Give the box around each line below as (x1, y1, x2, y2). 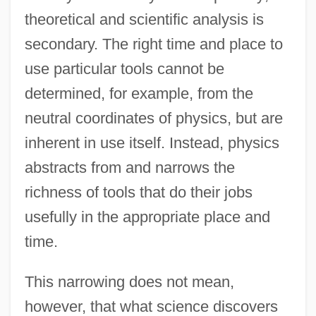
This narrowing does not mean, (24, 272, 234, 291)
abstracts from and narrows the (24, 158, 235, 176)
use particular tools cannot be (24, 59, 224, 78)
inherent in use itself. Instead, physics (24, 133, 279, 152)
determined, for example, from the (24, 84, 253, 102)
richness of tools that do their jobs (24, 183, 253, 201)
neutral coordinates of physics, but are (24, 109, 283, 127)
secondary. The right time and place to (24, 35, 283, 53)
